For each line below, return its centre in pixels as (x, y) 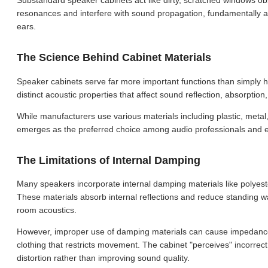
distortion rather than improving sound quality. (103, 258)
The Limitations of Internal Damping (109, 160)
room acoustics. (47, 210)
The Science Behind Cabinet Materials (114, 58)
